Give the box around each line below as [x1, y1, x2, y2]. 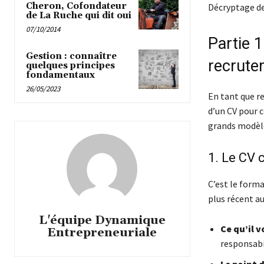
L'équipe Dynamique [38, 212, 166, 228]
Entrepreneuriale [47, 225, 157, 240]
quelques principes [26, 60, 115, 71]
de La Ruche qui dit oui [26, 9, 131, 21]
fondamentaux [26, 69, 95, 81]
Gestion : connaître [26, 50, 117, 62]
